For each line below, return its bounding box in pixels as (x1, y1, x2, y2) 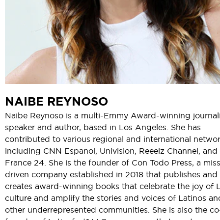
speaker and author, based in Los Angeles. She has (5, 122, 201, 132)
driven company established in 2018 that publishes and (5, 169, 218, 179)
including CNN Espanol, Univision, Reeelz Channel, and (5, 145, 218, 156)
